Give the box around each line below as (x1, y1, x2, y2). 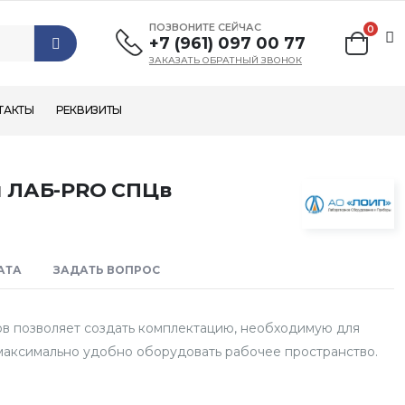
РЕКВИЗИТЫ (55, 103, 123, 117)
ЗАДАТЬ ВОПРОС (53, 263, 161, 277)
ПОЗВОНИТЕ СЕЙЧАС (149, 21, 261, 33)
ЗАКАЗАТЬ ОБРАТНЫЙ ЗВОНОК (149, 54, 302, 66)
